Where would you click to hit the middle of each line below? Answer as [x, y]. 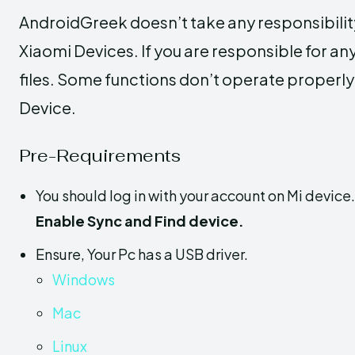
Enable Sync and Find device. [140, 220]
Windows [84, 279]
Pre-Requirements [100, 155]
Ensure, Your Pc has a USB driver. [142, 254]
